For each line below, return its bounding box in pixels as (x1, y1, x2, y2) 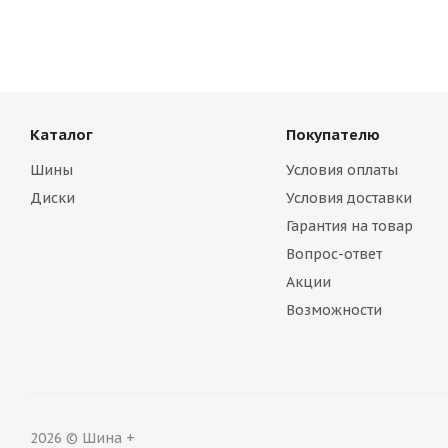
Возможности (285, 301, 382, 319)
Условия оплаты (285, 161, 398, 179)
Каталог (30, 125, 93, 144)
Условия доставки (285, 189, 412, 207)
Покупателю (285, 125, 380, 144)
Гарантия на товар (285, 217, 413, 235)
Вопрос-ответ (285, 245, 382, 263)
